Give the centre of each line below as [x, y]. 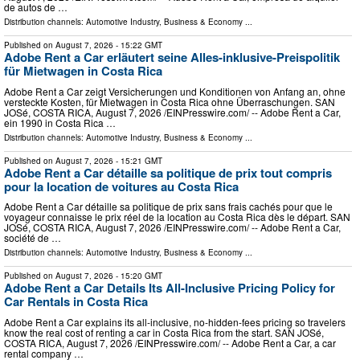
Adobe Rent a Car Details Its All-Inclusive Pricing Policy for [170, 288]
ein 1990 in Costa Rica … [60, 122]
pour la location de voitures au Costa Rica [121, 186]
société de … [33, 238]
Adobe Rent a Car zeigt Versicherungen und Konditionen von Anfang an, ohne [175, 91]
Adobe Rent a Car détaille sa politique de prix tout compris [168, 172]
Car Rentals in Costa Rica [76, 302]
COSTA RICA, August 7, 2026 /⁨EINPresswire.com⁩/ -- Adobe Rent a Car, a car [170, 342]
